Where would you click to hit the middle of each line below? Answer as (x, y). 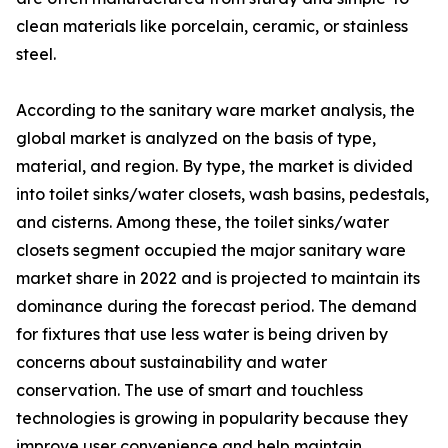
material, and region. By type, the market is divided (214, 166)
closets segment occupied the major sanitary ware (211, 250)
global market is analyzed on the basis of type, (196, 138)
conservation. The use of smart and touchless (189, 390)
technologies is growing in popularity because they (212, 418)
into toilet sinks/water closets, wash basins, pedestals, (222, 194)
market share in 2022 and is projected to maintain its (218, 278)
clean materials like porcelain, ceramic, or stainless (212, 26)
